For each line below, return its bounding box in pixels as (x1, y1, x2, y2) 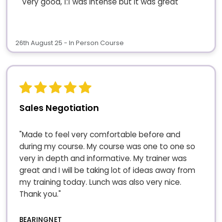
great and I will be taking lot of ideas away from (19, 165, 195, 176)
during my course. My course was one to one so (19, 141, 195, 152)
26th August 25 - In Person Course (15, 38, 124, 47)
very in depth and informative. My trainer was (19, 153, 187, 164)
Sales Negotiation (19, 102, 99, 114)
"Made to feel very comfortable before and (19, 129, 180, 140)
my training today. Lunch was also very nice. (19, 177, 181, 188)
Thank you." (19, 189, 61, 200)
